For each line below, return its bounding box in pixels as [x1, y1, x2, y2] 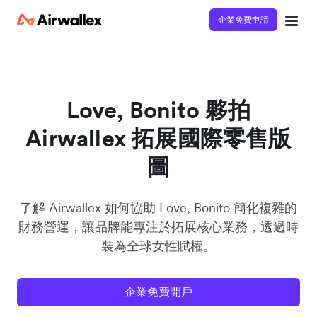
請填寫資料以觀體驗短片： [23, 88, 142, 100]
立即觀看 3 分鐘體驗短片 [23, 64, 182, 82]
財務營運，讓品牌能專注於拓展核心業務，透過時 [18, 219, 299, 235]
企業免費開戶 [125, 284, 192, 299]
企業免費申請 [218, 13, 269, 25]
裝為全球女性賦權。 [101, 238, 216, 254]
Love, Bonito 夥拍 [66, 96, 251, 125]
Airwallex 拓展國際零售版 [25, 124, 292, 153]
